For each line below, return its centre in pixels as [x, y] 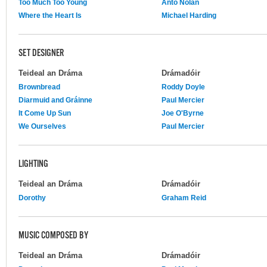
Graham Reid [184, 198]
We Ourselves [42, 126]
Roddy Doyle [183, 87]
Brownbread [39, 87]
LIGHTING [33, 164]
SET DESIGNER [41, 53]
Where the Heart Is [50, 15]
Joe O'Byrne [183, 113]
